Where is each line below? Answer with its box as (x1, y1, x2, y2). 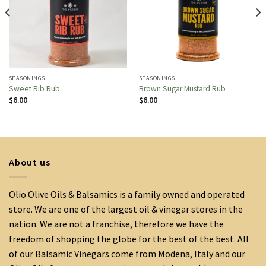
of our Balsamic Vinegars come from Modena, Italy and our (9, 248, 245, 260)
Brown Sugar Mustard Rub (138, 84, 226, 94)
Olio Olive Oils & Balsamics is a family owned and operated (9, 188, 245, 201)
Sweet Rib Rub (8, 84, 60, 94)
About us (9, 156, 50, 168)
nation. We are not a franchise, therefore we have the (9, 218, 224, 230)
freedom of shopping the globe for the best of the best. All (9, 233, 249, 245)
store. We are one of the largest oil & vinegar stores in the (9, 203, 243, 216)
